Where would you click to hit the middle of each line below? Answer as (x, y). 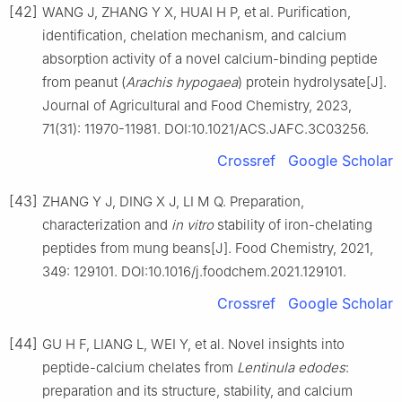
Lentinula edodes (291, 367)
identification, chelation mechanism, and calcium (194, 35)
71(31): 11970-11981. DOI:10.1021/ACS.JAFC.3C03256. (205, 128)
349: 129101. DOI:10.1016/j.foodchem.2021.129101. (194, 271)
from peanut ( (84, 82)
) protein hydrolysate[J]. (312, 82)
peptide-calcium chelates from (140, 367)
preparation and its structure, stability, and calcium (197, 390)
